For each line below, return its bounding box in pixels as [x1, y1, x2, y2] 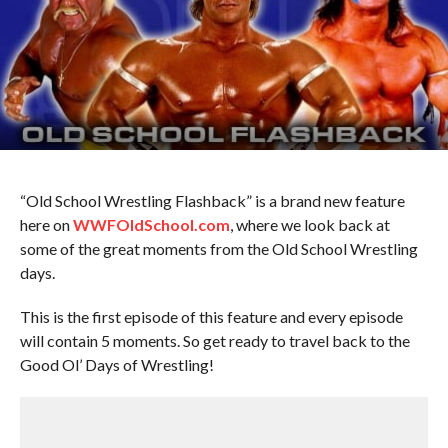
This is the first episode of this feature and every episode [19, 307, 403, 326]
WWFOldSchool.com [72, 215, 230, 234]
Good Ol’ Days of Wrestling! [19, 355, 214, 374]
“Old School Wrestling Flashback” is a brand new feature [19, 191, 405, 210]
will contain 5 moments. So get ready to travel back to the [19, 331, 410, 350]
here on [19, 215, 73, 234]
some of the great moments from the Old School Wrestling [19, 239, 418, 258]
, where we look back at [229, 215, 390, 234]
